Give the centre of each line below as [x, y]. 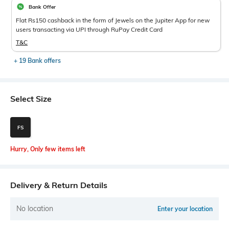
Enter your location [185, 209]
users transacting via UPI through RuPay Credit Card [89, 29]
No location [35, 209]
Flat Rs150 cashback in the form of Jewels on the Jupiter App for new [113, 20]
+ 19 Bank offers [37, 61]
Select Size [31, 99]
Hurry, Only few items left [48, 149]
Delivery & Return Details [59, 185]
